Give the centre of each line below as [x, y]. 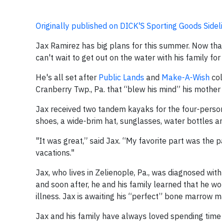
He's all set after [67, 77]
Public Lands [121, 77]
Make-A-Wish [186, 77]
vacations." [55, 153]
